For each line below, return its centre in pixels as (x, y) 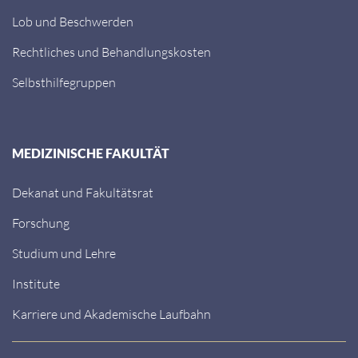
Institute (36, 283)
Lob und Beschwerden (73, 21)
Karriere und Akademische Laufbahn (111, 314)
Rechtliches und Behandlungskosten (111, 52)
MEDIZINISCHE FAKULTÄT (91, 153)
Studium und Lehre (64, 253)
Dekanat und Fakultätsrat (83, 192)
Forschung (41, 223)
